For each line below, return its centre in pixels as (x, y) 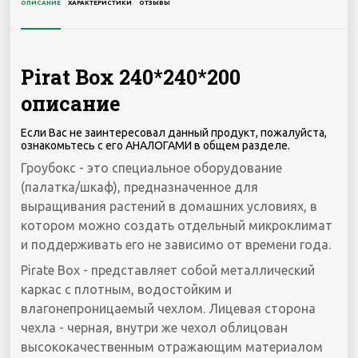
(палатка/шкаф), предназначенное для (140, 187)
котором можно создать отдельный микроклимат (177, 226)
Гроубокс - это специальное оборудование (152, 168)
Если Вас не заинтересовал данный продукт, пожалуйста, (174, 133)
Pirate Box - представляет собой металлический (168, 270)
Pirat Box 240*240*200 (131, 77)
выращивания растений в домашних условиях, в (169, 207)
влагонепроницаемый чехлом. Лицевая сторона (169, 309)
